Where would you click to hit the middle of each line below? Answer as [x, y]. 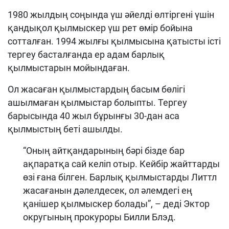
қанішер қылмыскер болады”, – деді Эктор [116, 204]
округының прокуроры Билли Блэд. [99, 217]
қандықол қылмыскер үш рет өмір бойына [100, 28]
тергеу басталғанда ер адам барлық [86, 55]
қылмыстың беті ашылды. [65, 129]
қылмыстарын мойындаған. [69, 68]
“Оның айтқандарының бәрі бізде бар [104, 151]
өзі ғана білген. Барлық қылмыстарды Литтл [120, 177]
